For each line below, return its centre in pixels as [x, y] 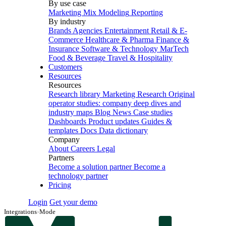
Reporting [147, 12]
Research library [74, 94]
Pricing [60, 185]
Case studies [153, 112]
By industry [67, 21]
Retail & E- [169, 31]
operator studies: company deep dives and [115, 103]
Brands [60, 31]
